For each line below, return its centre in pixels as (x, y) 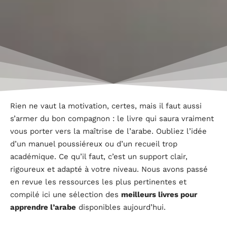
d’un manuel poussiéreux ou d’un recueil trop (94, 144)
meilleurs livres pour (159, 194)
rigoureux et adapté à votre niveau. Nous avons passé (109, 169)
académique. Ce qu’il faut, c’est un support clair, (99, 156)
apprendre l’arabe (43, 207)
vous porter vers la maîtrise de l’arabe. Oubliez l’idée (108, 131)
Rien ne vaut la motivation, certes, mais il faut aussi (106, 106)
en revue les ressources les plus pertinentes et (98, 182)
